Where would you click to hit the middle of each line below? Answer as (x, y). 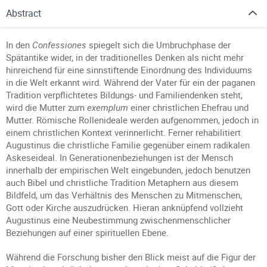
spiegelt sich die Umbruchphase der (159, 45)
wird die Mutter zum (46, 107)
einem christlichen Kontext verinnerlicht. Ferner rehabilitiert (123, 132)
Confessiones (59, 45)
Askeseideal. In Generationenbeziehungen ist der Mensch (119, 157)
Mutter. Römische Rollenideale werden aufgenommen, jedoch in (132, 120)
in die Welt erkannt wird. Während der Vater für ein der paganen (131, 82)
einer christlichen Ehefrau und (188, 107)
